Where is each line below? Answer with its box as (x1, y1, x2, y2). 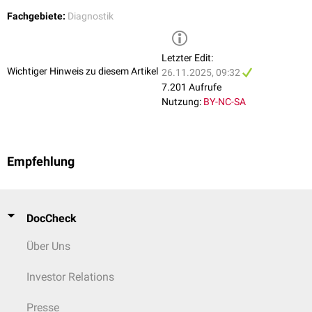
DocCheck (26, 211, 77, 225)
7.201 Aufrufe (162, 81, 221, 93)
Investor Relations (26, 270, 114, 283)
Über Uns (26, 239, 70, 253)
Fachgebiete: (7, 10, 65, 22)
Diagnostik (68, 10, 114, 22)
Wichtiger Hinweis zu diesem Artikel (7, 65, 158, 77)
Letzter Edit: (162, 52, 213, 63)
